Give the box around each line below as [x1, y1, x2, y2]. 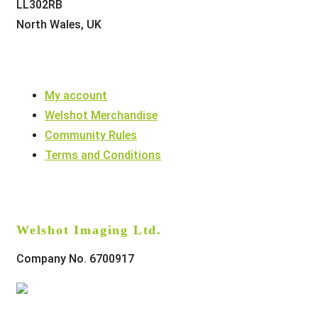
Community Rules [45, 128, 137, 142]
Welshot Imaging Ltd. [16, 222, 162, 237]
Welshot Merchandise [45, 108, 158, 122]
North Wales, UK [16, 17, 102, 31]
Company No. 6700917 [16, 251, 134, 265]
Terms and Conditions [45, 148, 161, 162]
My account [45, 88, 107, 102]
